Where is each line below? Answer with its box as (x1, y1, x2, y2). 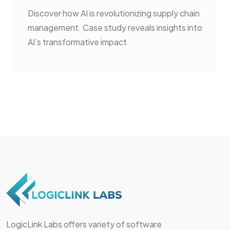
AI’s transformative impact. (28, 36, 129, 47)
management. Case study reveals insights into (28, 22, 202, 33)
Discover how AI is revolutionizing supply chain (28, 8, 200, 18)
